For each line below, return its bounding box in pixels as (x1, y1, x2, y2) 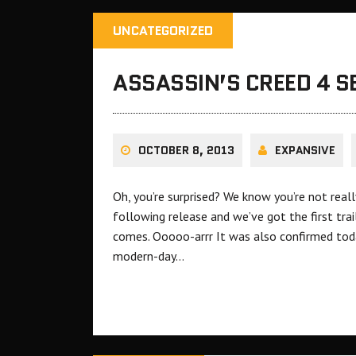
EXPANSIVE (275, 142, 335, 159)
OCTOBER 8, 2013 (138, 142, 234, 159)
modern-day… (113, 248, 184, 265)
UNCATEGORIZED (113, 21, 213, 41)
